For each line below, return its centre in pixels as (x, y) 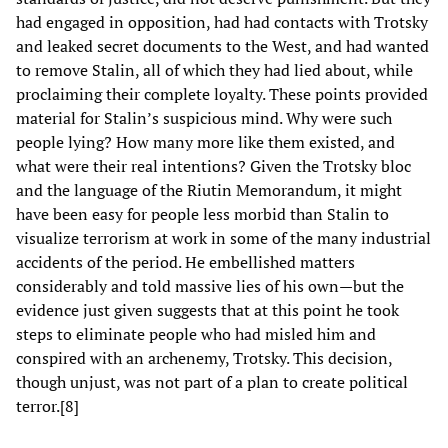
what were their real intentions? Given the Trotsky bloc (213, 165)
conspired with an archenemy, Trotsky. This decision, (204, 357)
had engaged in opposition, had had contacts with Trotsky (222, 21)
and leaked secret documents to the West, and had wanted (222, 45)
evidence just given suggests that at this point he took (207, 309)
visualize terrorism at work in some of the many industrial (223, 237)
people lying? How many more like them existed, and (205, 141)
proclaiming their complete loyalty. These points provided (222, 93)
